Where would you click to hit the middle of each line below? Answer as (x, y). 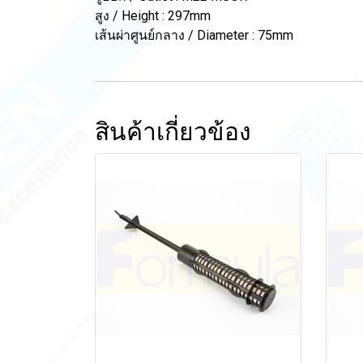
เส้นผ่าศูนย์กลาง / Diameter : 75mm (194, 35)
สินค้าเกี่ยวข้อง (173, 132)
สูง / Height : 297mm (153, 16)
